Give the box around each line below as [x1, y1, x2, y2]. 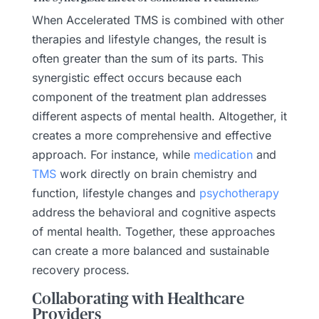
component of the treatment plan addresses [31, 89, 266, 104]
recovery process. [31, 262, 130, 277]
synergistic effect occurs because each [31, 70, 241, 85]
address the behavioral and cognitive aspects [31, 204, 276, 219]
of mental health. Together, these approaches [31, 224, 275, 239]
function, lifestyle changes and [31, 185, 199, 200]
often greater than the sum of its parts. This [31, 51, 263, 66]
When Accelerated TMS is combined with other [31, 12, 284, 27]
